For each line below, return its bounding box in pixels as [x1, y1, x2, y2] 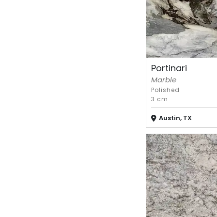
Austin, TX [158, 113, 192, 123]
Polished [151, 85, 180, 94]
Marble [151, 74, 176, 85]
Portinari [151, 62, 187, 75]
